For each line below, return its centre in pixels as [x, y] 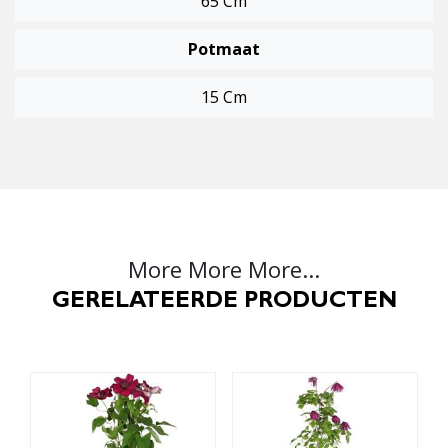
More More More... [224, 270]
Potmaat [224, 49]
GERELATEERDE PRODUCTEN [224, 303]
